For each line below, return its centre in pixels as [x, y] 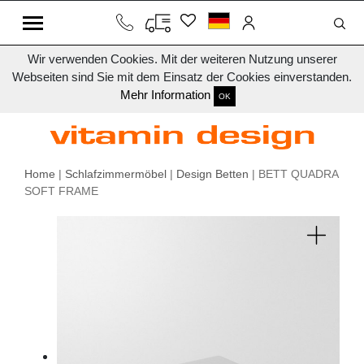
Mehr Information [165, 95]
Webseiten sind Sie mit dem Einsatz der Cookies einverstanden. [182, 77]
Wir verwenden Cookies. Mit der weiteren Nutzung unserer [182, 59]
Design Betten [212, 174]
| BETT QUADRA [293, 174]
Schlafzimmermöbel [116, 174]
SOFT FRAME [61, 191]
